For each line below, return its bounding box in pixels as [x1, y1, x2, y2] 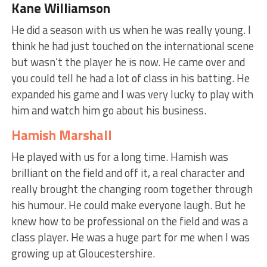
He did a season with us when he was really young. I [11, 21, 251, 38]
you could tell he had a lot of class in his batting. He [11, 69, 250, 86]
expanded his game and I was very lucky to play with [11, 85, 253, 103]
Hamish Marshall [11, 125, 112, 145]
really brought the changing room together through [11, 180, 253, 197]
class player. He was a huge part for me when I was [11, 228, 250, 246]
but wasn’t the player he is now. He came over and [11, 53, 245, 70]
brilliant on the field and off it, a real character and [11, 164, 244, 181]
